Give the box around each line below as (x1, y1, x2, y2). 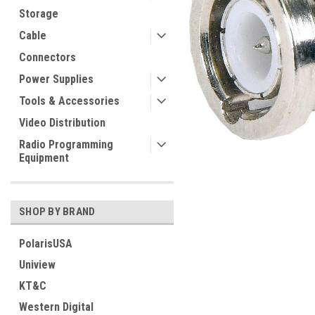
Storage (19, 7, 58, 20)
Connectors (19, 51, 76, 64)
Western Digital (19, 300, 94, 314)
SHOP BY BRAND (19, 205, 96, 218)
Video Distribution (19, 116, 105, 129)
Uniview (19, 258, 56, 271)
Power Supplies (19, 72, 94, 86)
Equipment (19, 151, 69, 165)
